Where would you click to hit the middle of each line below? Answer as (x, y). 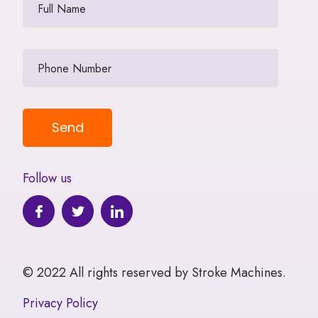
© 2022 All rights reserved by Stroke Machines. (155, 273)
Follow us (48, 179)
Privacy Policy (61, 303)
